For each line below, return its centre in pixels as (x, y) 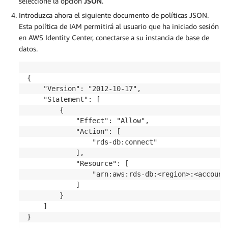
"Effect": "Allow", (88, 121)
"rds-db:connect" (92, 142)
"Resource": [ (78, 164)
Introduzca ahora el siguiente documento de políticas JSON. (114, 15)
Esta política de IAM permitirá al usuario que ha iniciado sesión (119, 26)
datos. (28, 49)
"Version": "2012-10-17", (84, 89)
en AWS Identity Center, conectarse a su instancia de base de (114, 38)
